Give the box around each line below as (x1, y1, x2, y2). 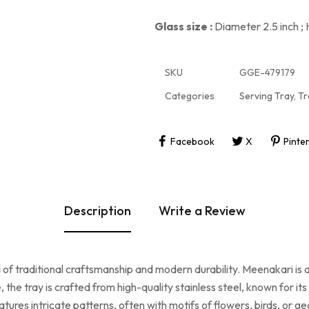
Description (63, 202, 131, 219)
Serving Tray (239, 90, 294, 102)
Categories (165, 90, 215, 102)
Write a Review (158, 202, 246, 219)
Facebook (170, 134, 215, 148)
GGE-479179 (239, 66, 295, 79)
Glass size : (154, 19, 212, 33)
